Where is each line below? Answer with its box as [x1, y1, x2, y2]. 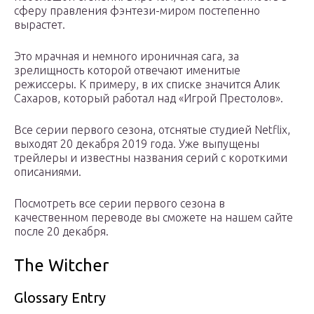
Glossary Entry [14, 289, 106, 306]
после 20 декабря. [14, 225, 109, 238]
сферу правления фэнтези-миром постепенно [14, 4, 260, 18]
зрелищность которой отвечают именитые [14, 64, 240, 77]
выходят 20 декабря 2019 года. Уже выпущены [14, 137, 259, 151]
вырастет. [14, 18, 65, 32]
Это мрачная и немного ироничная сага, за [14, 50, 239, 63]
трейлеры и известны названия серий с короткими [14, 151, 287, 165]
